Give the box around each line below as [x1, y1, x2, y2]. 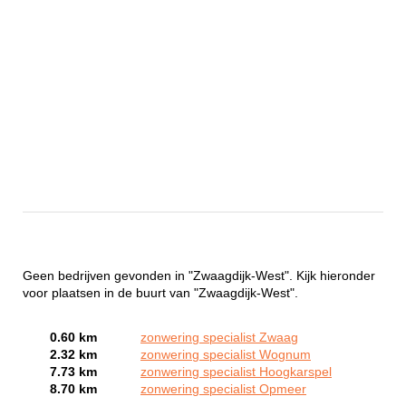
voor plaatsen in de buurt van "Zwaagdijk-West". [23, 285, 298, 300]
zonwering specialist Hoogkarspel [140, 364, 332, 379]
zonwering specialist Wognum [140, 347, 311, 362]
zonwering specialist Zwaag [140, 330, 298, 344]
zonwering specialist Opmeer [140, 382, 306, 396]
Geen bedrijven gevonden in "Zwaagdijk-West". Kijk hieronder [23, 268, 375, 283]
